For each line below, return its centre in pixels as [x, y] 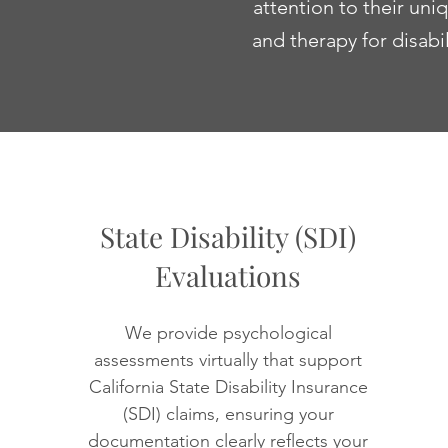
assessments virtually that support [228, 360]
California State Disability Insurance [228, 387]
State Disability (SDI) [228, 236]
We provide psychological [228, 333]
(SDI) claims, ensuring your [228, 414]
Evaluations [228, 275]
